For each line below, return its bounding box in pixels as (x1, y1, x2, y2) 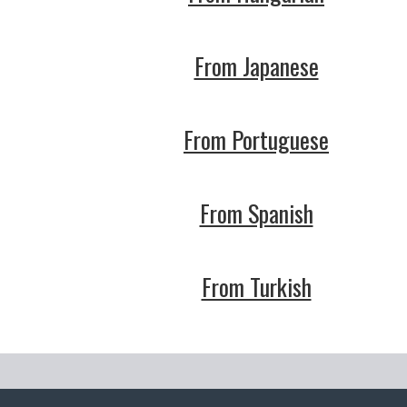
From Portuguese (184, 122, 329, 157)
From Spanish (199, 195, 313, 231)
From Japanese (194, 48, 319, 84)
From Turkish (201, 269, 312, 304)
